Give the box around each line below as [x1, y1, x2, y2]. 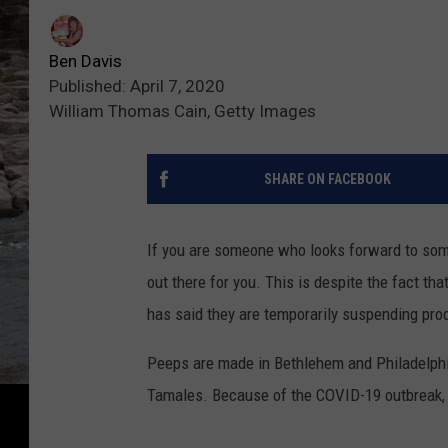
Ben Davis [49, 50, 122, 71]
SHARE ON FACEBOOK [263, 170, 391, 187]
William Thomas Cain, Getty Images [49, 100, 316, 121]
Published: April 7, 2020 [49, 75, 225, 96]
